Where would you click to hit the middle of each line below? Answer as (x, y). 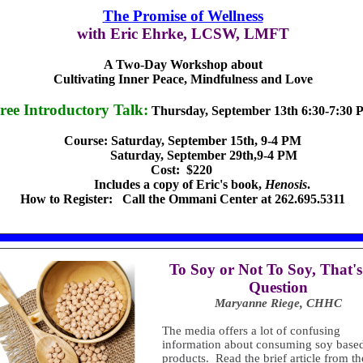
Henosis (286, 184)
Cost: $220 (183, 170)
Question (278, 287)
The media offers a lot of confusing (251, 331)
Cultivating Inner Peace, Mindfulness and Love (183, 79)
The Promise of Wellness (183, 16)
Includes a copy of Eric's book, (160, 184)
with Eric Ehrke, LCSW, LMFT (183, 34)
